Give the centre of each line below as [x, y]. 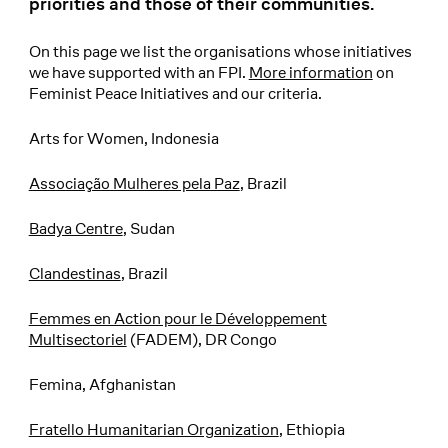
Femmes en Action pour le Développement [177, 319]
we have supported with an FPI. [138, 73]
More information [310, 73]
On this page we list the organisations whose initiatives [220, 52]
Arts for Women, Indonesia [123, 139]
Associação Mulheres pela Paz [134, 184]
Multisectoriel [77, 340]
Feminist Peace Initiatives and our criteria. [175, 94]
